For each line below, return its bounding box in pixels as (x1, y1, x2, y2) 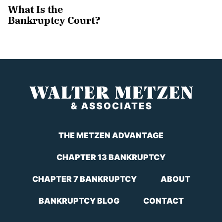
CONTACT (143, 196, 184, 206)
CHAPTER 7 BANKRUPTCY (32, 174, 137, 184)
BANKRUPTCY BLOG (38, 196, 119, 206)
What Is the (8, 2, 63, 16)
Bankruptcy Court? (8, 13, 100, 27)
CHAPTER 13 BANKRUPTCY (56, 152, 166, 163)
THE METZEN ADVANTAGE (58, 130, 164, 141)
